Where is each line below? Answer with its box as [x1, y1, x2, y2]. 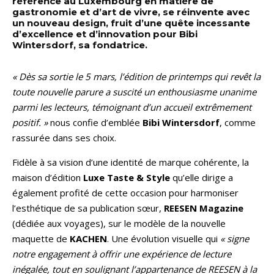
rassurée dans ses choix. [12, 131, 116, 144]
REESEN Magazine [164, 201, 243, 214]
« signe [220, 232, 249, 245]
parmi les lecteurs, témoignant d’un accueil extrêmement [12, 100, 251, 113]
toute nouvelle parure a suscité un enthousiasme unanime [12, 85, 256, 98]
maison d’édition [12, 171, 83, 183]
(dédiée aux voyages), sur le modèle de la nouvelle [12, 217, 226, 229]
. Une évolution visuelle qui [107, 232, 220, 245]
